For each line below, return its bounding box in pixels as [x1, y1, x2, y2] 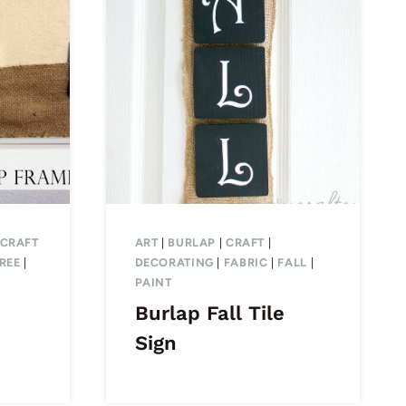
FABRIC [223, 256, 268, 270]
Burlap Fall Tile [134, 302, 285, 325]
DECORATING [134, 256, 214, 270]
